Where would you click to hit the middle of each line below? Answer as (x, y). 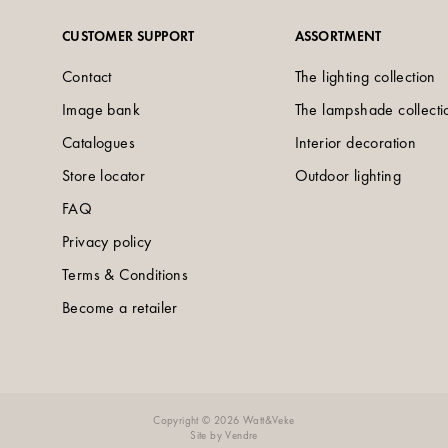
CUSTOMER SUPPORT (128, 36)
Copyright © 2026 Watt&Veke (224, 420)
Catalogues (99, 143)
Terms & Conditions (125, 275)
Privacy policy (107, 242)
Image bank (101, 110)
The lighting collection (365, 77)
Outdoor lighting (347, 176)
